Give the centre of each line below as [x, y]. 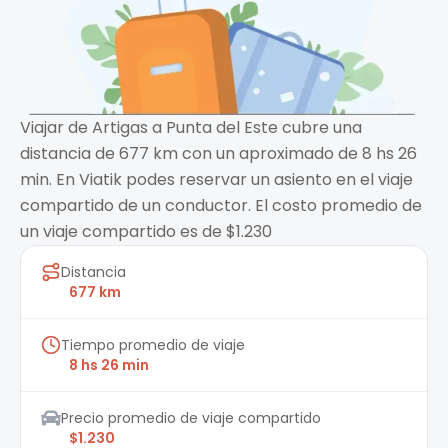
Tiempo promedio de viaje [153, 345]
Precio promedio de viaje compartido [191, 418]
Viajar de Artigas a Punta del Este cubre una [191, 128]
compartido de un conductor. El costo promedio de [221, 206]
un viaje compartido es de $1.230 [146, 232]
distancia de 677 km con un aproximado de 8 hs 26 [218, 154]
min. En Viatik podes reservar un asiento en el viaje [216, 180]
